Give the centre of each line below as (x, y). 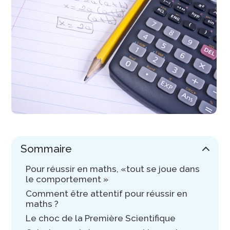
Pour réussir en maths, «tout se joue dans (113, 169)
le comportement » (68, 179)
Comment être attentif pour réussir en (107, 193)
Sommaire (46, 149)
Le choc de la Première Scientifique (102, 218)
